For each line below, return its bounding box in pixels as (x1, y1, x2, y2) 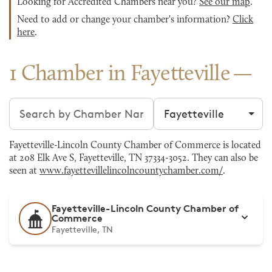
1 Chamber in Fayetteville (9, 64, 230, 86)
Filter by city (153, 98, 217, 112)
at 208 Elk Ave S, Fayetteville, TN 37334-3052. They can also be (9, 154, 258, 163)
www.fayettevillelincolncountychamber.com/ (39, 166, 223, 176)
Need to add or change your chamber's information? (17, 15, 233, 25)
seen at (9, 166, 39, 176)
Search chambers (8, 98, 99, 112)
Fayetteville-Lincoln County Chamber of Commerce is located (9, 141, 261, 151)
